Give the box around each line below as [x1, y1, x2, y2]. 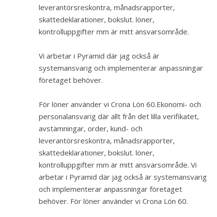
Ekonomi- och [156, 99, 201, 109]
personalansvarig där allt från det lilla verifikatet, [39, 111, 199, 121]
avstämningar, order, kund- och [39, 124, 142, 133]
